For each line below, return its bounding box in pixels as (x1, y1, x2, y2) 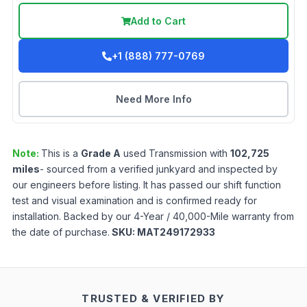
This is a (41, 147, 81, 160)
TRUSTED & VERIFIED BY (82, 292, 225, 306)
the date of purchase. (12, 226, 110, 238)
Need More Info (115, 93, 192, 106)
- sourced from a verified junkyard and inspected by (40, 163, 278, 175)
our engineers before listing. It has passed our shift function (12, 179, 281, 191)
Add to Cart (131, 15, 186, 27)
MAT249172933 (137, 226, 215, 238)
